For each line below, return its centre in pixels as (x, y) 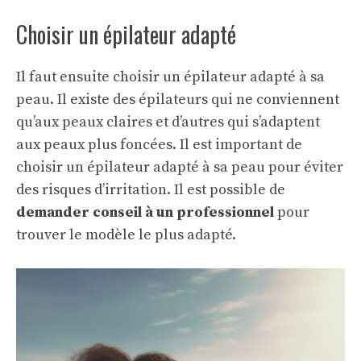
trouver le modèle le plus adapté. (126, 234)
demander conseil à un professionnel (145, 212)
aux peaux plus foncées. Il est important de (159, 144)
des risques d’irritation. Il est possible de (151, 189)
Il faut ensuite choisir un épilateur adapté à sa (170, 77)
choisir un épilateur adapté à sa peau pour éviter (180, 167)
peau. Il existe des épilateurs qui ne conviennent (178, 99)
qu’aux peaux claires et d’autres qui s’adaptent (168, 122)
